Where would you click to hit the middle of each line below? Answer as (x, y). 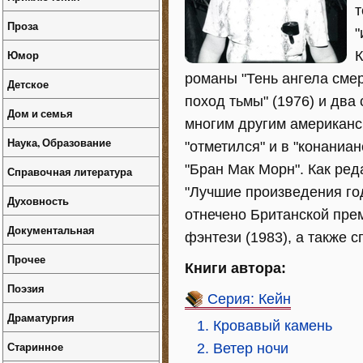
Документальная (51, 230)
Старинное (35, 346)
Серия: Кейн (249, 299)
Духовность (38, 201)
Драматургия (41, 317)
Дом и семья (40, 113)
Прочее (26, 259)
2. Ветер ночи (243, 348)
